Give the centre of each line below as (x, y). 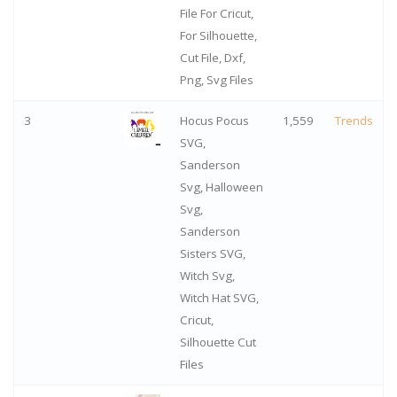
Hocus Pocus (214, 121)
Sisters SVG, (212, 254)
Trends (354, 121)
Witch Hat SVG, (219, 298)
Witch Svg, (207, 276)
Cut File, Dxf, (212, 58)
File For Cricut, (216, 14)
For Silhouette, (218, 36)
